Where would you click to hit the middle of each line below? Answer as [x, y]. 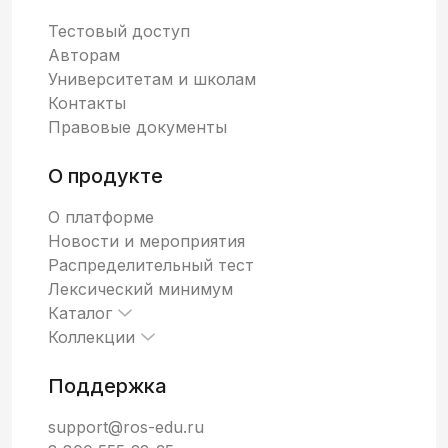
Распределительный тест [151, 264]
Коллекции [91, 336]
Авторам [84, 54]
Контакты [87, 102]
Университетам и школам [152, 78]
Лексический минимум [140, 288]
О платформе [101, 216]
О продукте [105, 175]
